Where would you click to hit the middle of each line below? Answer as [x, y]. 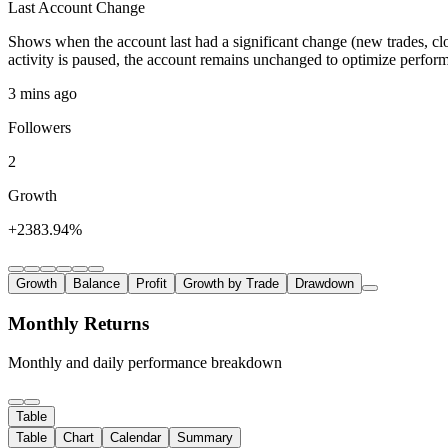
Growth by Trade [231, 284]
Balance [96, 284]
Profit [151, 284]
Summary [205, 437]
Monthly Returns [78, 324]
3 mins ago [42, 94]
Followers [39, 128]
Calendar [135, 437]
